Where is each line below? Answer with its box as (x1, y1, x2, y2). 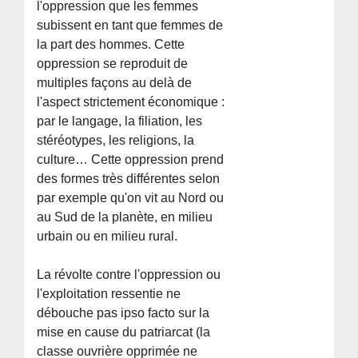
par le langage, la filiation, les (37, 113, 203, 128)
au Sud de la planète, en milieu (37, 209, 213, 224)
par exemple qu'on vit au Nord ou (37, 190, 225, 205)
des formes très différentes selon (37, 171, 221, 185)
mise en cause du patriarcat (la (37, 324, 211, 339)
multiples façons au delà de (37, 75, 193, 89)
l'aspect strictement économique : (37, 94, 225, 109)
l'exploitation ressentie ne (37, 286, 181, 300)
